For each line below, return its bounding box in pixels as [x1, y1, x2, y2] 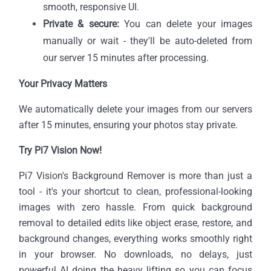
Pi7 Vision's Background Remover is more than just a [18, 169, 253, 181]
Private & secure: [42, 18, 119, 30]
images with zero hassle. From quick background [18, 201, 253, 213]
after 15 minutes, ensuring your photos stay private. [18, 119, 238, 131]
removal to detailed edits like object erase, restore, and [18, 217, 253, 229]
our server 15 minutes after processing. [42, 51, 209, 64]
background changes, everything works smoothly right [18, 232, 253, 244]
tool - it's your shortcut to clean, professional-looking [18, 185, 253, 197]
